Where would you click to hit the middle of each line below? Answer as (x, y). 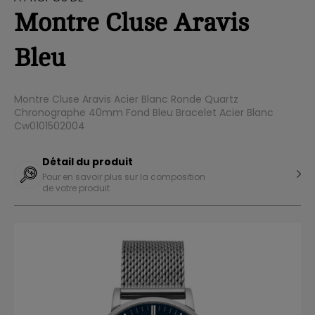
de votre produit (76, 188)
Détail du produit (88, 162)
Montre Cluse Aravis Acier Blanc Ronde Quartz (126, 99)
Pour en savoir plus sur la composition (124, 177)
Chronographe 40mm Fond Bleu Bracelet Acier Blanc (144, 112)
